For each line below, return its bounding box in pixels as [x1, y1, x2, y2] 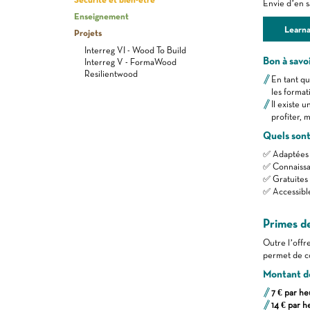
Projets [74, 27, 102, 38]
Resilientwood [84, 69, 138, 79]
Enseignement [74, 10, 129, 21]
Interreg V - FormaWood [84, 57, 176, 67]
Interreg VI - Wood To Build [84, 45, 186, 55]
